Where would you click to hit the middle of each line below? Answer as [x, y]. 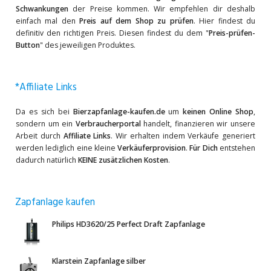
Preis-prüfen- [232, 33]
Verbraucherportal [108, 124]
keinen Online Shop [218, 112]
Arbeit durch [40, 136]
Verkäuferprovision [152, 148]
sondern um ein [46, 124]
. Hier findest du [224, 21]
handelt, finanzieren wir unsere [198, 124]
